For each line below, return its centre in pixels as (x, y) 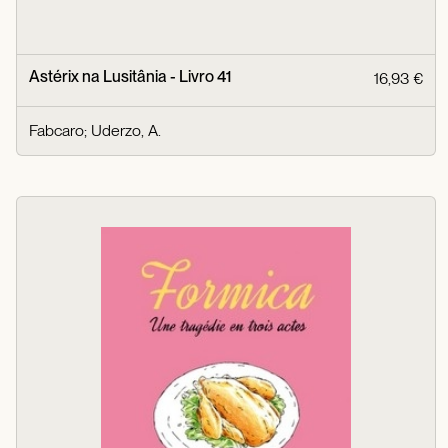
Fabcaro (56, 130)
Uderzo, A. (126, 130)
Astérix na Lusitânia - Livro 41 (130, 76)
